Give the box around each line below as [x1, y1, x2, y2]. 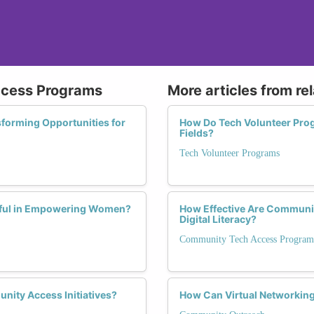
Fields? [179, 126, 214, 139]
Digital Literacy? [179, 212, 257, 225]
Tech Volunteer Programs [179, 147, 280, 158]
